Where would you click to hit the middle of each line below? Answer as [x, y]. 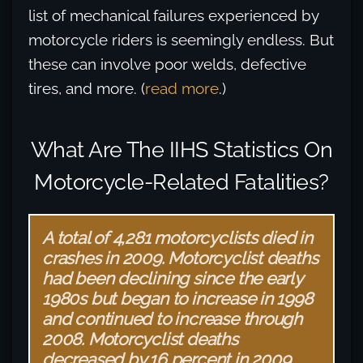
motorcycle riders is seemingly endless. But [181, 40]
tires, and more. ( [87, 89]
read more [182, 89]
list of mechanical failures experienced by [173, 16]
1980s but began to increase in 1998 [177, 299]
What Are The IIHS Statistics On [181, 149]
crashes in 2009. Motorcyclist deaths [180, 258]
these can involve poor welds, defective [167, 64]
